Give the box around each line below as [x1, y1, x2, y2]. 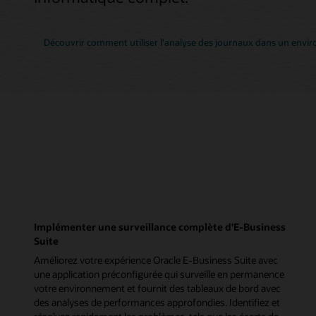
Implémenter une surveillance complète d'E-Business [34, 219, 286, 233]
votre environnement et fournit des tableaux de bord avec [34, 281, 281, 295]
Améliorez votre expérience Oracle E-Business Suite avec [34, 253, 278, 267]
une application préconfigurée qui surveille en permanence [34, 267, 284, 281]
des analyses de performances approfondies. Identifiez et [34, 295, 280, 309]
